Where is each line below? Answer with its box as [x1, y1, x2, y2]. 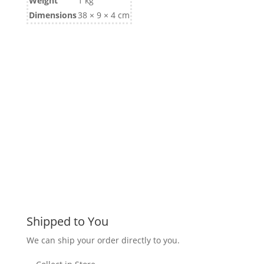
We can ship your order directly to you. [26, 235, 180, 246]
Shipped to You [26, 213, 108, 229]
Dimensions [28, 9, 77, 21]
